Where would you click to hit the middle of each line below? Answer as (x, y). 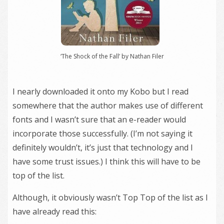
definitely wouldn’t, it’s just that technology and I (103, 148)
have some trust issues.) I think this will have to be (106, 162)
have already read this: (54, 212)
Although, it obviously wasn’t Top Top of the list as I (110, 198)
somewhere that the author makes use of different (108, 106)
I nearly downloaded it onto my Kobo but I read (100, 92)
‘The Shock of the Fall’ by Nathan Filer (112, 56)
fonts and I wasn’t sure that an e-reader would (99, 120)
